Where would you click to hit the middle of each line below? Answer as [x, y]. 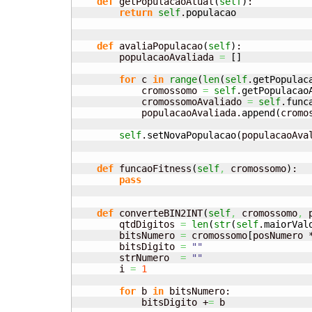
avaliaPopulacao [158, 46]
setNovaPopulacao [192, 135]
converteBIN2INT [158, 213]
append [258, 113]
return [136, 13]
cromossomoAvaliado [161, 102]
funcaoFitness [153, 169]
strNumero [127, 258]
